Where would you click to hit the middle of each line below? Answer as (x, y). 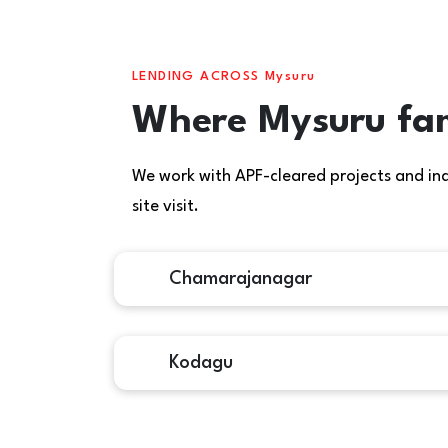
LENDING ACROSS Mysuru (224, 76)
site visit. (165, 206)
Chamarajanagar (238, 279)
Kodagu (198, 363)
